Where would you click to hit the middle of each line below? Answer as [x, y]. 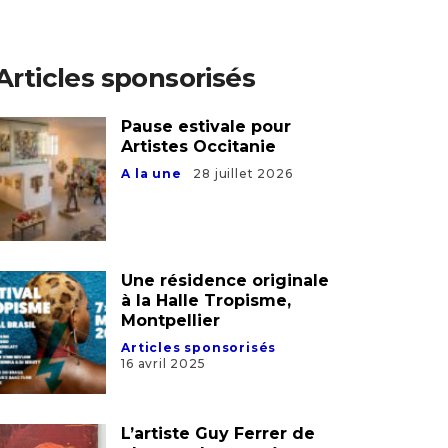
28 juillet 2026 [243, 192]
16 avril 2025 [163, 381]
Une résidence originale [225, 298]
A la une [151, 192]
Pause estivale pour [206, 145]
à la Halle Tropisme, [206, 318]
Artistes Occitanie [199, 165]
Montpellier [171, 338]
